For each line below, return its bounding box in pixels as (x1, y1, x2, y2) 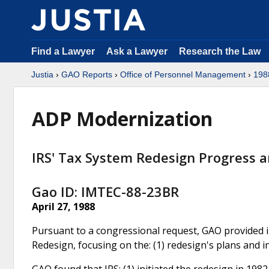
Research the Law (179, 46, 261, 56)
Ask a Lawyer (106, 46, 170, 56)
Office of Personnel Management (120, 70, 246, 79)
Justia (31, 70, 53, 79)
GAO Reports (61, 70, 112, 79)
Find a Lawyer (31, 46, 95, 56)
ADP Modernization (32, 106, 213, 131)
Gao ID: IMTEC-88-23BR (32, 182, 179, 201)
